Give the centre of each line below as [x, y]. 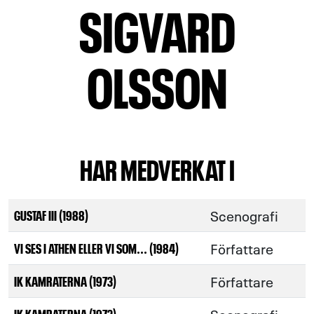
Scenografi [244, 215]
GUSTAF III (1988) [51, 215]
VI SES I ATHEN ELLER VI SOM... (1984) [96, 248]
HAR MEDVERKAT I [157, 168]
